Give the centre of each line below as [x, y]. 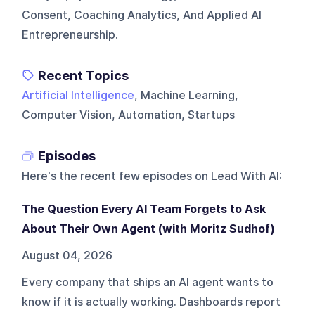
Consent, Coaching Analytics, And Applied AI [142, 15]
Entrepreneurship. [70, 34]
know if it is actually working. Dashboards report [152, 302]
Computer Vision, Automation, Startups [129, 115]
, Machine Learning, [187, 95]
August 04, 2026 [67, 255]
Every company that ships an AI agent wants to [148, 282]
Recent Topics [84, 75]
